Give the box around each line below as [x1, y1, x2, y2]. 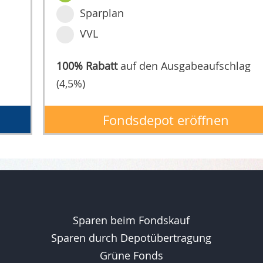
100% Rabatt [56, 59, 117, 73]
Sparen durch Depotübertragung [51, 231, 212, 245]
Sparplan [79, 6, 124, 21]
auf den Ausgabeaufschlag [117, 59, 251, 73]
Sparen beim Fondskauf [73, 213, 190, 228]
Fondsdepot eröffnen [102, 112, 229, 129]
